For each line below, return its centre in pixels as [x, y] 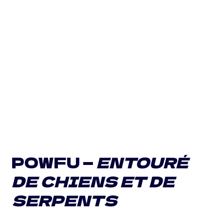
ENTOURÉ [142, 162]
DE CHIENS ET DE [93, 181]
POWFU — [54, 162]
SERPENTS [64, 200]
